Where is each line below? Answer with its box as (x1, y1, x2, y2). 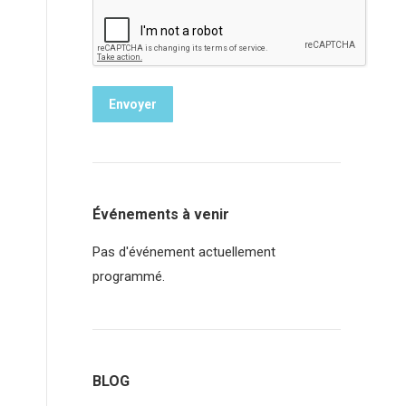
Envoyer (109, 97, 157, 111)
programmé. (92, 268, 165, 285)
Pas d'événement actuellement (92, 244, 275, 260)
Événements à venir (92, 206, 229, 223)
